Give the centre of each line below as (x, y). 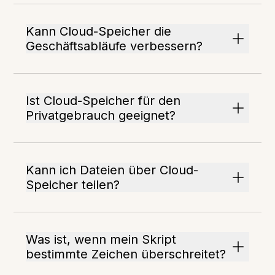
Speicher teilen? (73, 185)
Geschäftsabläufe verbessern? (114, 46)
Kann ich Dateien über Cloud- (112, 170)
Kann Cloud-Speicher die (99, 32)
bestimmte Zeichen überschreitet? (126, 254)
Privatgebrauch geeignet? (101, 116)
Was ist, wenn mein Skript (101, 240)
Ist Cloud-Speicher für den (103, 101)
